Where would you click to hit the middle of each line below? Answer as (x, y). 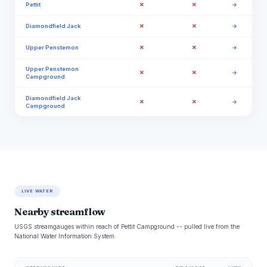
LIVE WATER (38, 191)
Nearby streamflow (60, 212)
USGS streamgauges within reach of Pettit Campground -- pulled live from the (127, 227)
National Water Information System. (65, 236)
